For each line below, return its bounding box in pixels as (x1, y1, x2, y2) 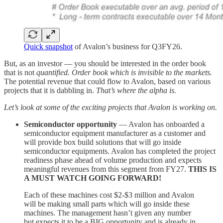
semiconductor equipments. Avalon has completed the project (24, 147, 216, 156)
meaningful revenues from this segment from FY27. (24, 165, 188, 174)
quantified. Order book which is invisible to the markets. (36, 68, 212, 77)
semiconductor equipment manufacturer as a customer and (24, 129, 206, 138)
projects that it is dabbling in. (4, 86, 96, 95)
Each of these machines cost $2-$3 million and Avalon (24, 191, 194, 200)
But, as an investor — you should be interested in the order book (4, 59, 206, 68)
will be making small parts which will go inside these (24, 200, 190, 209)
